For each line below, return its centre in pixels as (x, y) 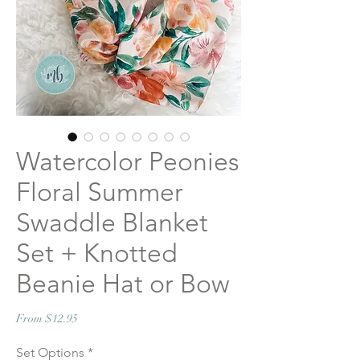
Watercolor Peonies (128, 162)
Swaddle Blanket (112, 223)
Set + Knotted (97, 253)
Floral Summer (100, 192)
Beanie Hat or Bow (123, 284)
